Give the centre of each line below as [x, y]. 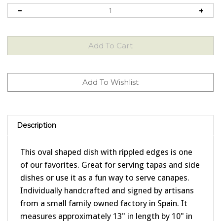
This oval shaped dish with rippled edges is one [106, 141]
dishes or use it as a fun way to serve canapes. [105, 166]
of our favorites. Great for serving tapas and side [110, 153]
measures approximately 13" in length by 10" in [106, 205]
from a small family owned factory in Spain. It [104, 192]
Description [37, 114]
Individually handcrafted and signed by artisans [107, 179]
